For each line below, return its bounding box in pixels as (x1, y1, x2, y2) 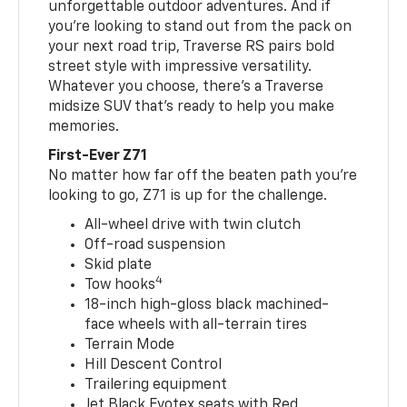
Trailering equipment (84, 377, 228, 392)
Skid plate (84, 257, 153, 273)
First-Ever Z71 (48, 148, 148, 164)
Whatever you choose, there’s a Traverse (48, 79, 324, 94)
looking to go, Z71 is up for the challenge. (48, 188, 328, 203)
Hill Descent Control (84, 357, 223, 372)
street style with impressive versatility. (48, 59, 313, 74)
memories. (48, 119, 120, 134)
